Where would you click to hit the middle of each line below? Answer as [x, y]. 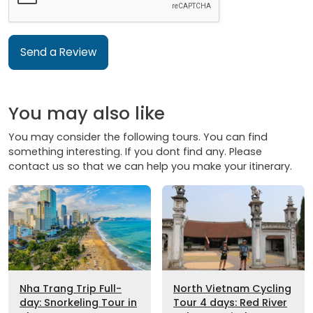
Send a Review [58, 52]
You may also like [87, 113]
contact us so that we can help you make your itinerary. [150, 166]
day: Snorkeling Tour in [78, 302]
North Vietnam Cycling [232, 288]
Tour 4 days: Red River [230, 302]
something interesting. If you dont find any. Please [135, 151]
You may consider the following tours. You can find [138, 137]
